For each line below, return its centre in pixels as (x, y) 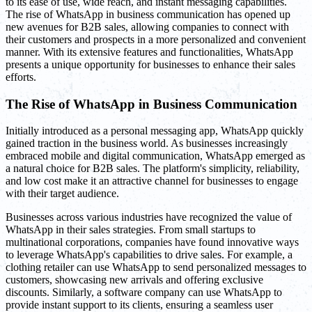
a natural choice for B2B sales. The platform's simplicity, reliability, (153, 169)
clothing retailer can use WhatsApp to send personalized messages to (156, 267)
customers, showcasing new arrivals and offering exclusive (134, 280)
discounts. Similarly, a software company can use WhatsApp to (144, 292)
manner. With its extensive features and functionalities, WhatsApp (149, 52)
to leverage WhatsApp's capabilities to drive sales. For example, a (149, 255)
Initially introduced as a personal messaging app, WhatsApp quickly (155, 131)
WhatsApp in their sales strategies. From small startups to (131, 230)
